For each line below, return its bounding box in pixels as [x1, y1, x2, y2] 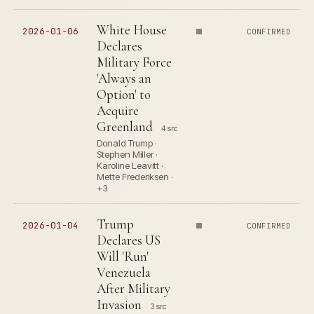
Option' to [97, 86, 151, 102]
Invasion [97, 296, 142, 313]
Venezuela [97, 264, 151, 280]
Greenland [97, 118, 153, 135]
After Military [97, 280, 170, 296]
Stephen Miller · [97, 149, 158, 160]
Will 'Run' [97, 248, 149, 264]
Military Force [97, 54, 172, 70]
